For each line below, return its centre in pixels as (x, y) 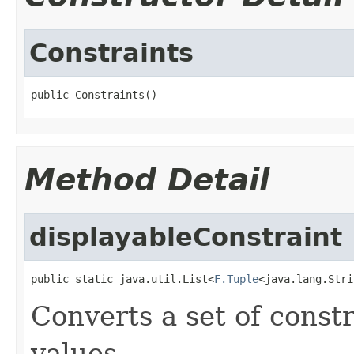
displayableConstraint (186, 237)
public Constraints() (94, 94)
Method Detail (147, 179)
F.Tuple (236, 279)
